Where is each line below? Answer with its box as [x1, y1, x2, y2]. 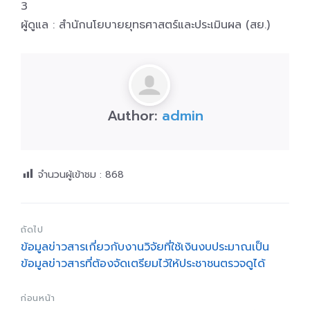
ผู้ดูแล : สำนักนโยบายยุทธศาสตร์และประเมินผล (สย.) [21, 17, 270, 33]
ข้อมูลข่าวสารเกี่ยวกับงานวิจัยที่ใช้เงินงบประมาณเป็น [21, 239, 269, 256]
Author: [107, 105, 162, 126]
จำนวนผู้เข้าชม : [38, 167, 102, 182]
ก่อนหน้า [21, 291, 55, 305]
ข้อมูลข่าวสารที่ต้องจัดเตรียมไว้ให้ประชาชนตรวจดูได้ [21, 255, 265, 273]
